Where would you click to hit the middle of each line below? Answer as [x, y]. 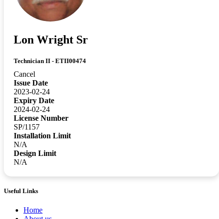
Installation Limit [42, 136]
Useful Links [21, 191]
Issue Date [31, 83]
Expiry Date [34, 101]
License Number [41, 118]
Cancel [24, 74]
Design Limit [35, 153]
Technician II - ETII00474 [50, 61]
